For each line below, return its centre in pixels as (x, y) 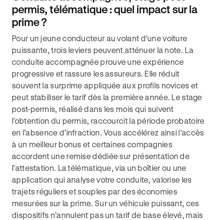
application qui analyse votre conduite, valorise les (102, 179)
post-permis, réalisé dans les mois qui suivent (93, 109)
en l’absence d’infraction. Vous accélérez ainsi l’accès (108, 132)
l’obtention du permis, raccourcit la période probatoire (108, 121)
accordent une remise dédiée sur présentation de (101, 156)
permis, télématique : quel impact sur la (105, 9)
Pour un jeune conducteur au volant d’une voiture (100, 38)
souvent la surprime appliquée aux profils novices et (105, 85)
